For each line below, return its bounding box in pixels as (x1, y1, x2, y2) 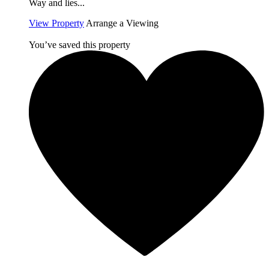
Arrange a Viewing (86, 18, 159, 29)
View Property (29, 18, 84, 29)
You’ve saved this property (29, 40, 130, 50)
